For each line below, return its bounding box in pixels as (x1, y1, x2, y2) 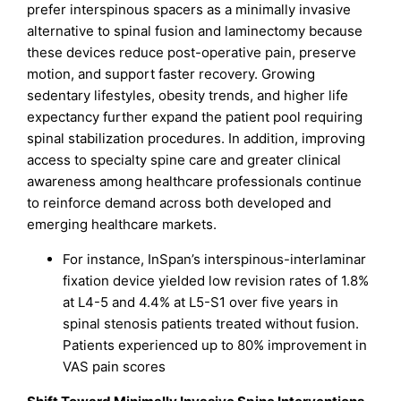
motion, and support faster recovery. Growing (27, 65, 316, 83)
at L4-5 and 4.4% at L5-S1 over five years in (63, 294, 339, 311)
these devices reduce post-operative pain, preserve (27, 44, 357, 62)
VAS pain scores (63, 358, 166, 376)
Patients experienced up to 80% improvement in (63, 337, 368, 354)
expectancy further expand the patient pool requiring (27, 108, 363, 126)
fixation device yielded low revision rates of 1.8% (63, 272, 370, 290)
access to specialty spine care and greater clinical (27, 151, 342, 169)
